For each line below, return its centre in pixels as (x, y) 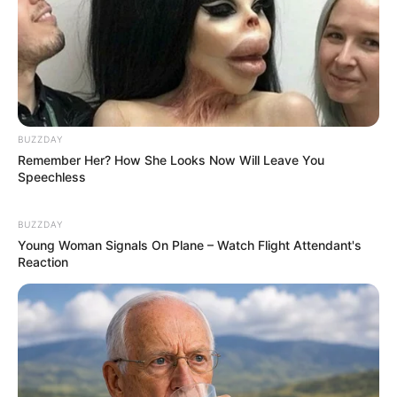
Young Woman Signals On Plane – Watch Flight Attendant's (190, 245)
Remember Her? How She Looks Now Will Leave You (171, 160)
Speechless (52, 176)
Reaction (43, 261)
